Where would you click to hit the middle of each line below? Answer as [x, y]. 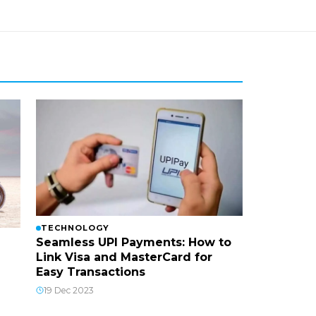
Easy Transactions [90, 272]
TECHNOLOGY [75, 227]
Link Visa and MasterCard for [124, 257]
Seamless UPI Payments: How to [133, 242]
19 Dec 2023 [68, 290]
